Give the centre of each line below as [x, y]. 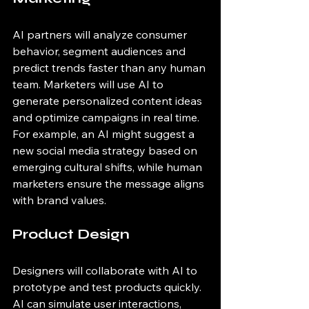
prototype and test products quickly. [108, 287]
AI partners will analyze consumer [101, 34]
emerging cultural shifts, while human [109, 167]
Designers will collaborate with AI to [106, 270]
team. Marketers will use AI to [89, 84]
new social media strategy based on [106, 150]
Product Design [71, 234]
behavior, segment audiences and [100, 51]
